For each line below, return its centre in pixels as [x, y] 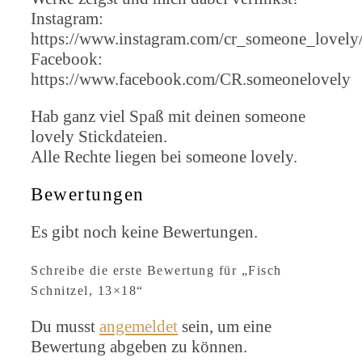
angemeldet [139, 326]
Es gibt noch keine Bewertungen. [144, 232]
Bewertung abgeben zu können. [139, 346]
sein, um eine [225, 326]
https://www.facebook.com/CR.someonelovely [191, 79]
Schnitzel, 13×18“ [87, 290]
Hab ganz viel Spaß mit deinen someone [168, 116]
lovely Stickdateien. [99, 136]
